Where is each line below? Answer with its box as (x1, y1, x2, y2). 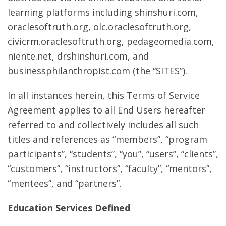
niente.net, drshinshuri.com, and (8, 50, 149, 62)
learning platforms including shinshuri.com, (8, 6, 198, 18)
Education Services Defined (8, 202, 130, 214)
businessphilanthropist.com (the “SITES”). (8, 65, 187, 77)
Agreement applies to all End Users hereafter (8, 104, 205, 116)
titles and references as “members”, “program (8, 133, 207, 145)
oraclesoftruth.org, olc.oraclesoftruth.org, (8, 21, 191, 33)
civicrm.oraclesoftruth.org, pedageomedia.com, (8, 35, 214, 47)
